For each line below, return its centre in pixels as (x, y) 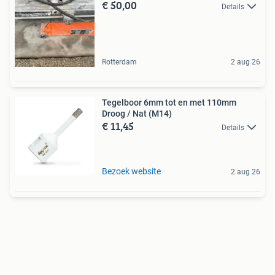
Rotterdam (119, 62)
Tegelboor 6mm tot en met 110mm (169, 103)
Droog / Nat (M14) (137, 114)
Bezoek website (131, 171)
